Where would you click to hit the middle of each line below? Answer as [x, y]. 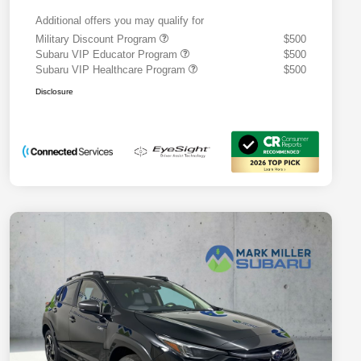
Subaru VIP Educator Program [108, 54]
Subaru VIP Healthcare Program [112, 69]
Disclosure [54, 91]
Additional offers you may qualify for [120, 20]
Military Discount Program [98, 39]
